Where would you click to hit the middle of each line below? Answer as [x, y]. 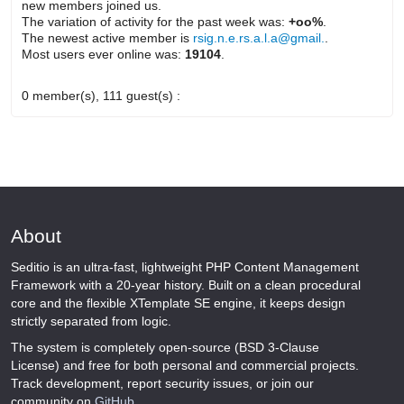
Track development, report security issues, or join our [162, 383]
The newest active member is [108, 37]
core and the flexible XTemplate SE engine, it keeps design [178, 303]
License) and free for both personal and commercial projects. [185, 365]
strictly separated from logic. [91, 321]
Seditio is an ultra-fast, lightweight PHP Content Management [185, 267]
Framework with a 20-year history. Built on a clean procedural [186, 285]
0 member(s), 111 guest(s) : [101, 95]
